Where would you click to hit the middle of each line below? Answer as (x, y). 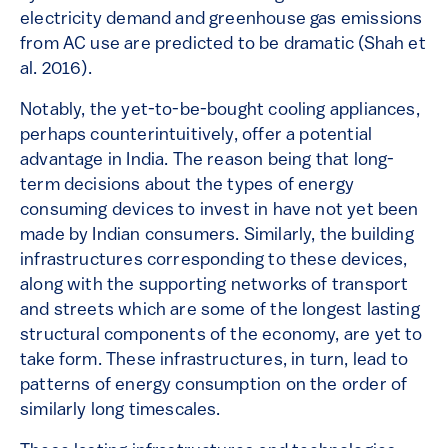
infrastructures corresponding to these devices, (214, 261)
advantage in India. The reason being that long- (207, 161)
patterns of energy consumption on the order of (214, 386)
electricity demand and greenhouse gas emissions (221, 20)
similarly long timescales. (122, 411)
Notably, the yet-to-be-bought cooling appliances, (220, 111)
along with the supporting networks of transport (214, 286)
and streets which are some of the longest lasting (220, 311)
